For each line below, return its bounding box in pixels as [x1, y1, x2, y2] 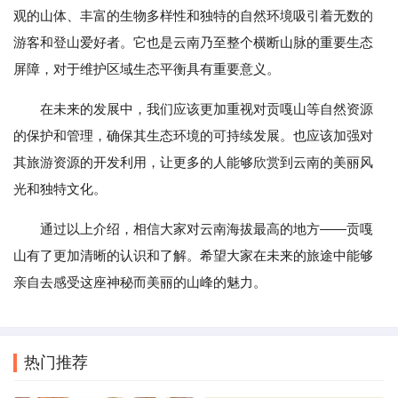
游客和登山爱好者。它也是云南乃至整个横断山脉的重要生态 [13, 35, 373, 51]
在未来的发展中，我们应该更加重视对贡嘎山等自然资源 [40, 101, 373, 117]
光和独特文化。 [13, 181, 107, 197]
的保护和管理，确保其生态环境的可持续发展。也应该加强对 [13, 128, 373, 144]
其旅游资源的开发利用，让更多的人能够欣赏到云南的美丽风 [13, 155, 373, 171]
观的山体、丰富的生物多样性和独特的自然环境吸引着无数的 [13, 8, 373, 24]
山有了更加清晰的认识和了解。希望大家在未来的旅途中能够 [13, 248, 373, 264]
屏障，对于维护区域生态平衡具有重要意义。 [13, 61, 280, 77]
